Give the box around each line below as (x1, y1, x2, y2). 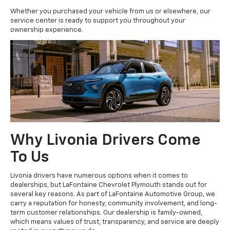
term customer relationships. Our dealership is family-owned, (10, 209, 202, 217)
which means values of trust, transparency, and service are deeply (10, 219, 219, 226)
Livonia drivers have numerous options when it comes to (10, 172, 188, 180)
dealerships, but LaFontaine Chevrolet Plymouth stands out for (10, 182, 207, 189)
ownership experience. (10, 27, 85, 34)
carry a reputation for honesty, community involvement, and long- (10, 200, 217, 207)
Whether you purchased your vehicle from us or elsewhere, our (10, 8, 210, 15)
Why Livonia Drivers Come (10, 133, 201, 149)
